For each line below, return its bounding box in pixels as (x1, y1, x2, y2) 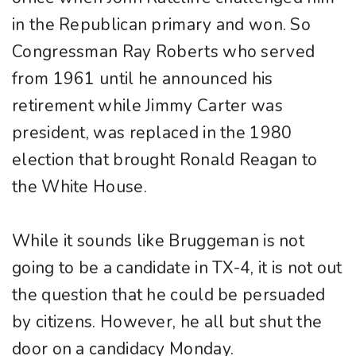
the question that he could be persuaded (12, 284, 326, 307)
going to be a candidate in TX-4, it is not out (12, 257, 342, 280)
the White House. (12, 176, 147, 199)
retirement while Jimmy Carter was (12, 95, 283, 118)
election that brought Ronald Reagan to (12, 149, 318, 172)
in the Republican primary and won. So (12, 14, 311, 37)
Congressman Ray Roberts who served (12, 41, 315, 64)
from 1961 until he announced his (12, 68, 273, 91)
